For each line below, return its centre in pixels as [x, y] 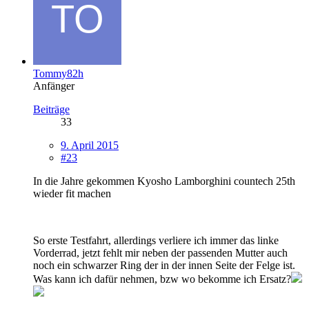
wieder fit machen [72, 193]
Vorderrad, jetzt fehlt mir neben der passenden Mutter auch [160, 252]
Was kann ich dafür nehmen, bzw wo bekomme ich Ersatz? [162, 279]
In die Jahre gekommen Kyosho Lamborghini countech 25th [164, 181]
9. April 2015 [90, 145]
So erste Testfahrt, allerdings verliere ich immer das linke [156, 240]
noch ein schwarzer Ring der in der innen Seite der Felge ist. [164, 265]
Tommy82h [58, 73]
